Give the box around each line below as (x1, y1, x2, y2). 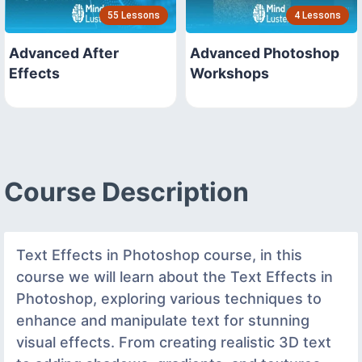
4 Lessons (294, 9, 341, 21)
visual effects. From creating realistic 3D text (16, 333, 331, 351)
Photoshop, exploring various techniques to (16, 289, 322, 307)
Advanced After (9, 44, 119, 61)
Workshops (190, 64, 269, 82)
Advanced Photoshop (190, 44, 339, 61)
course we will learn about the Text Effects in (16, 267, 333, 285)
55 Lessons (107, 9, 160, 21)
